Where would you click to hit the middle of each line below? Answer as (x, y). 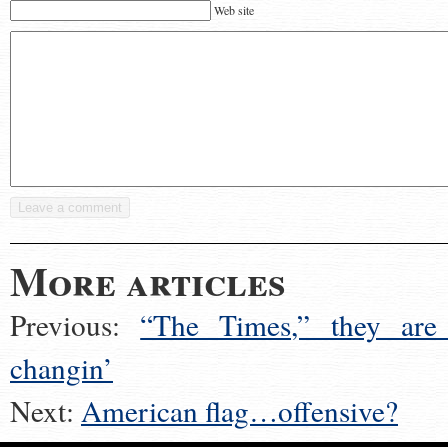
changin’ (61, 367)
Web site (234, 10)
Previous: (75, 324)
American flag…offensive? (239, 410)
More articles (148, 280)
